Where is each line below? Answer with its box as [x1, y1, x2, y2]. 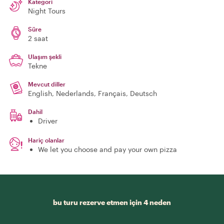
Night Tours [28, 6, 65, 15]
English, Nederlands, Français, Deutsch [28, 89, 157, 97]
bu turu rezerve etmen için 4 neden [53, 198, 171, 206]
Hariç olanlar [28, 136, 64, 143]
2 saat [28, 34, 48, 42]
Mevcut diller [28, 80, 65, 87]
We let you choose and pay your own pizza [38, 145, 177, 153]
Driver [38, 116, 57, 125]
